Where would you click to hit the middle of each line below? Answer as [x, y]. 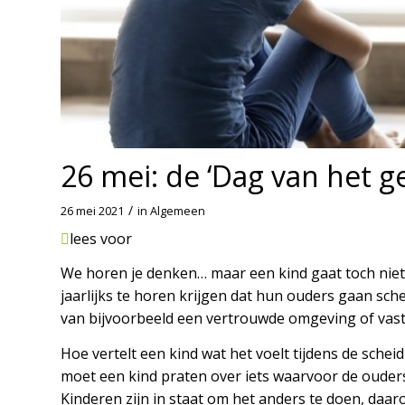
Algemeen [178, 211]
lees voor [101, 238]
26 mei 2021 [92, 211]
